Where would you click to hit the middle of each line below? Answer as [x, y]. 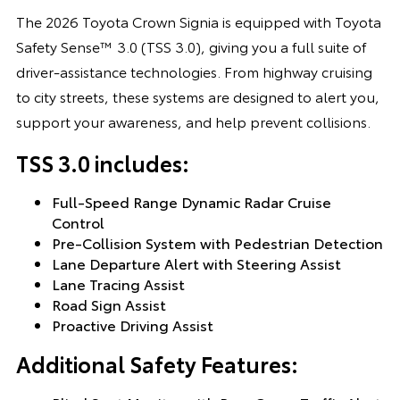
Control [78, 221]
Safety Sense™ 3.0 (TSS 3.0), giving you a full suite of [191, 46]
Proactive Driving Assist [132, 324]
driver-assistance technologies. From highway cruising [194, 71]
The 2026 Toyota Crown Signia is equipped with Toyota [198, 21]
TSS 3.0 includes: [102, 162]
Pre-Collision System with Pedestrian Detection [217, 242]
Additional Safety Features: [157, 363]
